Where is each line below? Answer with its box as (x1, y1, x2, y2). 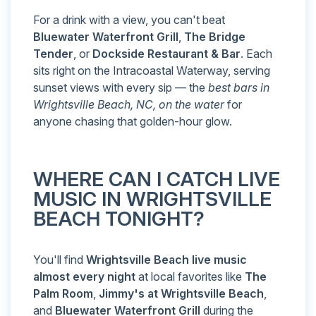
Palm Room (33, 286, 93, 301)
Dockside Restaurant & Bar (92, 47, 241, 61)
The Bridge (184, 30, 245, 44)
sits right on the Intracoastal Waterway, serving (33, 63, 270, 78)
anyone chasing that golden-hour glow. (33, 114, 232, 129)
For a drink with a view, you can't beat (33, 13, 225, 28)
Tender (33, 47, 73, 61)
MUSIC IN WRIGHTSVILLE (33, 187, 272, 212)
